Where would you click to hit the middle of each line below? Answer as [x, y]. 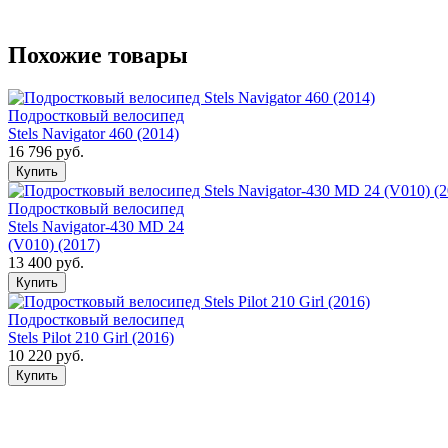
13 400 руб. [46, 262]
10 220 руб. [46, 355]
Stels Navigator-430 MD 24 [96, 226]
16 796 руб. [46, 151]
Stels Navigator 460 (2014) [93, 133]
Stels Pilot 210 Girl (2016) [91, 337]
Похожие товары [98, 54]
